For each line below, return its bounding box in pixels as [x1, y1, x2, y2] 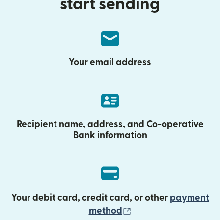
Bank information [73, 131, 147, 140]
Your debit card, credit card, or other [11, 193, 170, 203]
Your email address [69, 58, 151, 67]
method [88, 206, 122, 216]
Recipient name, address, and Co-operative [16, 120, 204, 129]
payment [169, 193, 209, 203]
